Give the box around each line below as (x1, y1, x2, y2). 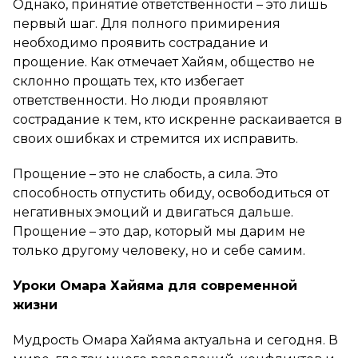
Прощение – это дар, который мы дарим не (13, 223, 305, 239)
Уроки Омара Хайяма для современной (13, 277, 297, 293)
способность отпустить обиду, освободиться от (13, 185, 329, 201)
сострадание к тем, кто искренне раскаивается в (13, 111, 342, 127)
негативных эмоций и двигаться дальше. (13, 204, 293, 220)
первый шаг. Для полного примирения (13, 15, 280, 31)
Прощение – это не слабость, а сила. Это (13, 165, 278, 181)
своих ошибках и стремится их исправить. (13, 130, 298, 146)
